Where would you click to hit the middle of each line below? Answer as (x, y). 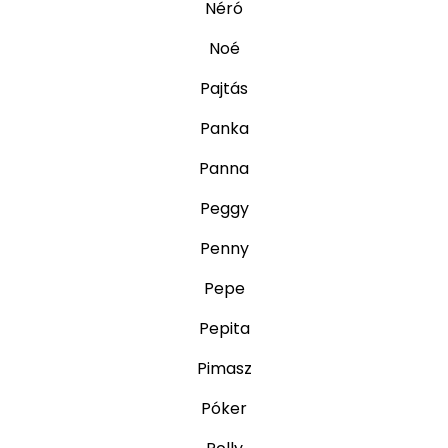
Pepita (224, 329)
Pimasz (224, 369)
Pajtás (224, 89)
